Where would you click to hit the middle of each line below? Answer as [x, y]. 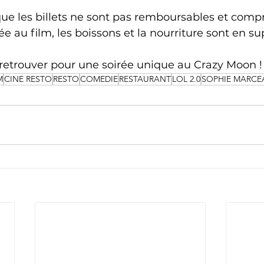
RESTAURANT [145, 79]
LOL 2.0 [186, 79]
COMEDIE [99, 79]
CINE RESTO [28, 79]
